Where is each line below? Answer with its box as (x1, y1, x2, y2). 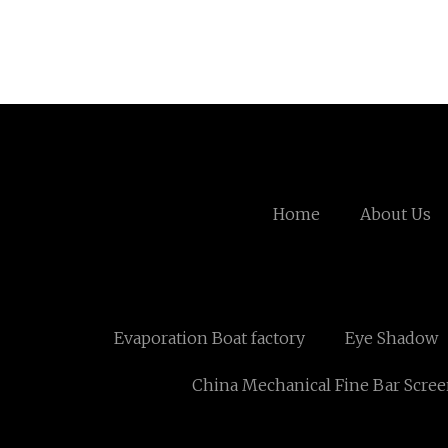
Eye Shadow (344, 328, 438, 349)
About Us (359, 204, 431, 225)
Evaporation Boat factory (113, 328, 305, 349)
